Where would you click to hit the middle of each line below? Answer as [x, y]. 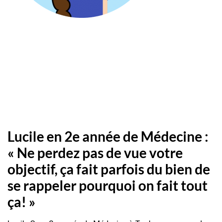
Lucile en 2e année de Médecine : [108, 136]
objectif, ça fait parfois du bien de [109, 169]
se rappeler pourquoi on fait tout [108, 185]
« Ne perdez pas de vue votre [95, 152]
